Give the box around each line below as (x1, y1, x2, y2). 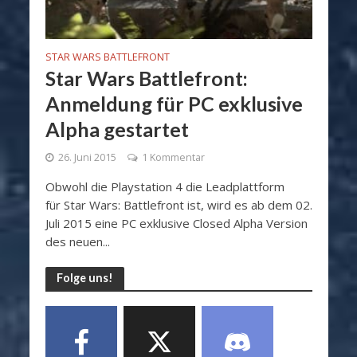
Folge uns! (56, 270, 113, 284)
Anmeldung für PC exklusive (45, 91, 303, 116)
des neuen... (45, 233, 110, 249)
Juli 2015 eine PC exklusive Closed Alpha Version (45, 214, 308, 231)
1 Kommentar (141, 150, 205, 164)
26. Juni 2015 (57, 150, 116, 164)
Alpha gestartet (45, 116, 189, 141)
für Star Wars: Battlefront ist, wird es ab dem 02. (45, 196, 312, 213)
